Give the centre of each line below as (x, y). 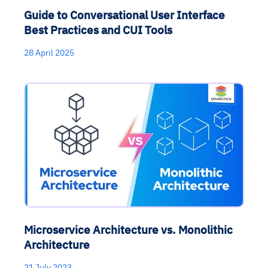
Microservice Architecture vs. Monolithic (128, 229)
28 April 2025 (49, 53)
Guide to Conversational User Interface (124, 15)
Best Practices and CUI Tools (98, 30)
